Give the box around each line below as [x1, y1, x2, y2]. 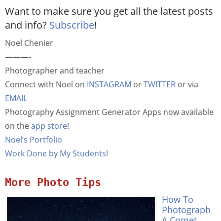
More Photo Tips [5, 176, 101, 189]
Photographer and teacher [5, 65, 105, 76]
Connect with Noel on [5, 79, 87, 90]
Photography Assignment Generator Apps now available [5, 107, 214, 118]
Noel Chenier [5, 37, 53, 49]
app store [31, 120, 67, 132]
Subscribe [49, 18, 94, 32]
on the [5, 120, 31, 132]
